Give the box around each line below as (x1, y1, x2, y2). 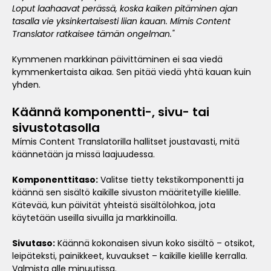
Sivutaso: (12, 237, 55, 250)
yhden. (12, 79, 41, 91)
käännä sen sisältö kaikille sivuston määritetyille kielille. (12, 186, 241, 199)
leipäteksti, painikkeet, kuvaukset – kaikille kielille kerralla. (12, 250, 247, 263)
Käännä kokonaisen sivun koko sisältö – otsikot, (55, 237, 255, 250)
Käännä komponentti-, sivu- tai (12, 103, 209, 121)
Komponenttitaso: (12, 174, 98, 186)
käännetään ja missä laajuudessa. (12, 148, 155, 161)
